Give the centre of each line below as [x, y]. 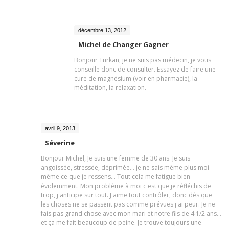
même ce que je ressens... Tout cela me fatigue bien [116, 177]
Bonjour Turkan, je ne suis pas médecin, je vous [143, 60]
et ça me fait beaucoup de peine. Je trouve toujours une [121, 223]
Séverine [60, 143]
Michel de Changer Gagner [123, 44]
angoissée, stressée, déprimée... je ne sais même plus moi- [126, 167]
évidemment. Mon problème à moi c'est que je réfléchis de [126, 186]
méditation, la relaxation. [110, 88]
